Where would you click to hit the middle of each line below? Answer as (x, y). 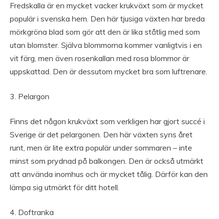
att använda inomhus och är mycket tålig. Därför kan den (109, 174)
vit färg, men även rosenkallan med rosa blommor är (99, 58)
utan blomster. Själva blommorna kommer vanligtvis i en (106, 45)
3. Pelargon (30, 97)
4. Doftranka (32, 212)
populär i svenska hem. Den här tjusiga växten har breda (107, 19)
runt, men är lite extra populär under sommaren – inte (101, 148)
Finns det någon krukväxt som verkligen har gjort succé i (107, 121)
